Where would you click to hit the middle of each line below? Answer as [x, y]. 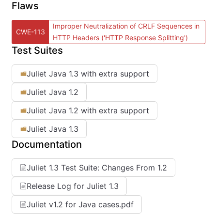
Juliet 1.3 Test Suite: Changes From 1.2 [97, 168]
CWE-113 [31, 32]
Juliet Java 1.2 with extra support [88, 110]
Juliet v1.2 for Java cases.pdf [80, 204]
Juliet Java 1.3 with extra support [88, 74]
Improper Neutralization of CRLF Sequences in [126, 26]
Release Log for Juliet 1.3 [73, 186]
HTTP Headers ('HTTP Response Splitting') [120, 38]
